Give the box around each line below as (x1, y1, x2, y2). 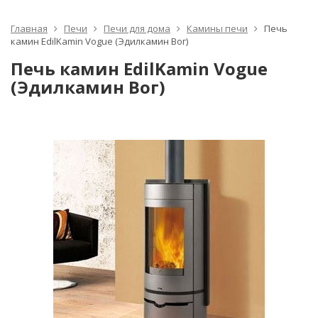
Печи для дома (104, 22, 170, 35)
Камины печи (187, 22, 248, 35)
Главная (11, 22, 48, 35)
